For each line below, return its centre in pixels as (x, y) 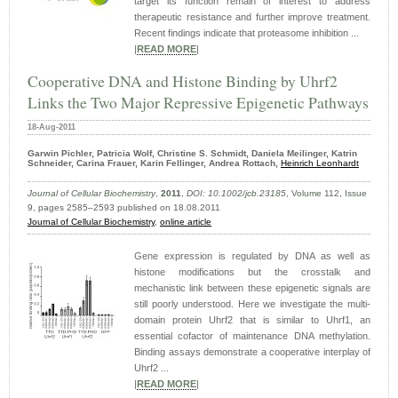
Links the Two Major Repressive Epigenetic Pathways (198, 103)
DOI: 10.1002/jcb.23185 (236, 194)
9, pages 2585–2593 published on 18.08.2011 (124, 208)
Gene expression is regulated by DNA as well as (252, 256)
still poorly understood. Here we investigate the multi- (252, 304)
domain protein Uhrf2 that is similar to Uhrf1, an (252, 320)
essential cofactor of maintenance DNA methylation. (252, 336)
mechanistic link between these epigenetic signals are (252, 288)
